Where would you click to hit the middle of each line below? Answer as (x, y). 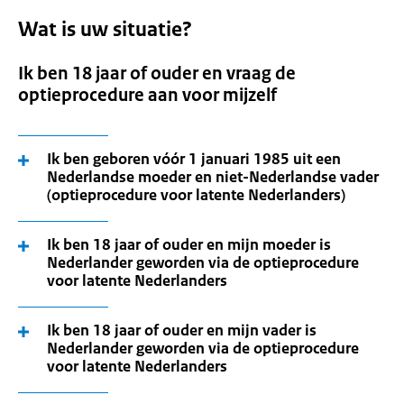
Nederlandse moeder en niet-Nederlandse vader (213, 177)
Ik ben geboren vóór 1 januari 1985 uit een (194, 159)
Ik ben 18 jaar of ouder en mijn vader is (182, 330)
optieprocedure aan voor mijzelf (147, 95)
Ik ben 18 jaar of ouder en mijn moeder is (189, 244)
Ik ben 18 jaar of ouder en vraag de (157, 73)
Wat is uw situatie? (105, 29)
